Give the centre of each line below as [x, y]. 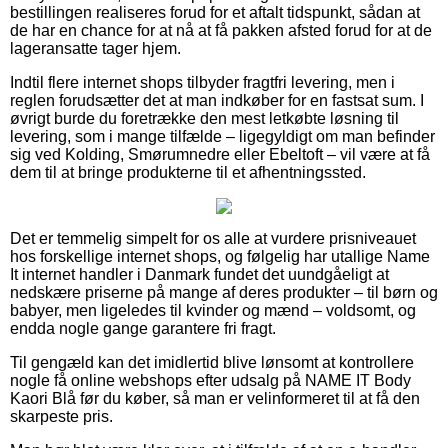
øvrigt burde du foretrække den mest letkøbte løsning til [204, 118]
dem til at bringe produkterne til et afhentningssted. [188, 172]
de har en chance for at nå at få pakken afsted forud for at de [221, 30]
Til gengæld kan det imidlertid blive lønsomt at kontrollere [212, 362]
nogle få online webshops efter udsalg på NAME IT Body [210, 380]
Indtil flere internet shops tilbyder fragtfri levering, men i [202, 82]
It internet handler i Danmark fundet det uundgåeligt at [199, 274]
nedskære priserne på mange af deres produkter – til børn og [224, 292]
